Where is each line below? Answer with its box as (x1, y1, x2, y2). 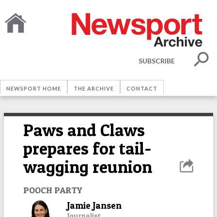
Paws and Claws (23, 120, 145, 140)
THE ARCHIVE (74, 85, 114, 92)
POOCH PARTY (23, 184, 82, 195)
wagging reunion (23, 156, 152, 177)
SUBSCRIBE (139, 56, 175, 65)
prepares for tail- (23, 138, 152, 159)
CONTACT (126, 85, 157, 92)
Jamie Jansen (67, 200, 122, 211)
